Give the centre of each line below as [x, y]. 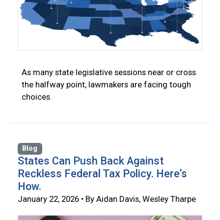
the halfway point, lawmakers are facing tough [106, 84]
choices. [37, 96]
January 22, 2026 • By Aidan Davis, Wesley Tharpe [107, 199]
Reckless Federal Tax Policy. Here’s [102, 173]
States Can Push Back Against [91, 161]
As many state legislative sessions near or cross [109, 72]
